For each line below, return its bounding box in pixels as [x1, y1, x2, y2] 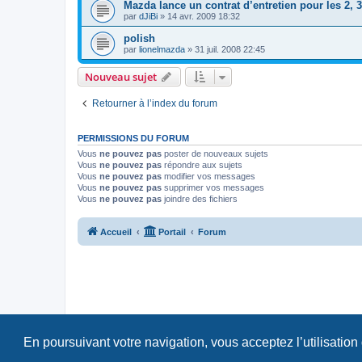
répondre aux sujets [162, 159, 242, 170]
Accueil [100, 227, 132, 238]
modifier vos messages [162, 170, 255, 181]
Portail [158, 227, 186, 238]
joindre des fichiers [162, 193, 238, 204]
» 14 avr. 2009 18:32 [158, 11, 240, 21]
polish [124, 32, 155, 44]
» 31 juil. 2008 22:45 [185, 44, 265, 54]
